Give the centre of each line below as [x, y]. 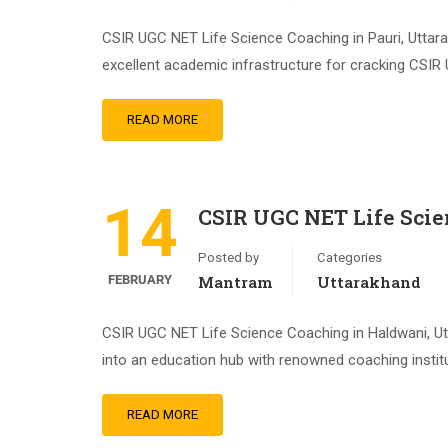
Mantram [235, 282]
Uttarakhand [369, 282]
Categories [349, 257]
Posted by [228, 257]
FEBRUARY [140, 279]
